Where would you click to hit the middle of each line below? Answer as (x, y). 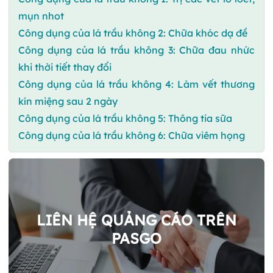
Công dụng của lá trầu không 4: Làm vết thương (136, 84)
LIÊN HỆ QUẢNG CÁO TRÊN (136, 220)
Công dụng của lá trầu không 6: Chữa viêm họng (132, 135)
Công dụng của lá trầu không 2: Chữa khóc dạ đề (133, 33)
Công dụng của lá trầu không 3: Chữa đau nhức (136, 50)
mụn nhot (41, 16)
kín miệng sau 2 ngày (68, 101)
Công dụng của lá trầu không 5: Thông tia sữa (125, 118)
